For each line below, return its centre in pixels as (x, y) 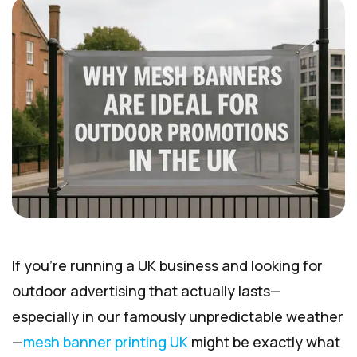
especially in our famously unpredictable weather (178, 317)
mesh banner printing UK (106, 342)
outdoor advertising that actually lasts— (147, 291)
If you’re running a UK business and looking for (167, 266)
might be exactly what (264, 342)
